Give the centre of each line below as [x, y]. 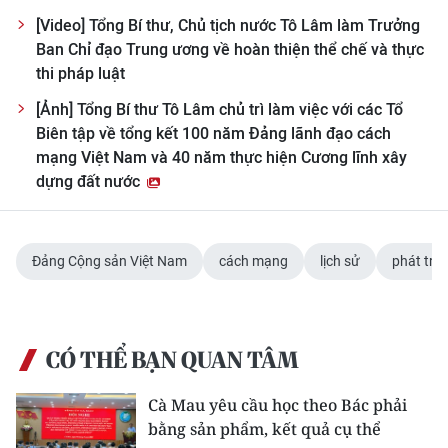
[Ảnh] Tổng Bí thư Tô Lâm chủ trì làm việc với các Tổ [219, 110]
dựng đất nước [90, 182]
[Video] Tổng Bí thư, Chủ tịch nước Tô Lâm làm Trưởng [228, 26]
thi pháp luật [80, 74]
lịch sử [340, 261]
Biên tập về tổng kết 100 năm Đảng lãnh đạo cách [213, 134]
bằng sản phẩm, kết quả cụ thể [264, 429]
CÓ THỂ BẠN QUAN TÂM [172, 360]
